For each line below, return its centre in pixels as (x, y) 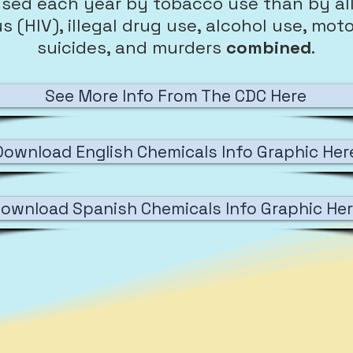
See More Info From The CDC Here (176, 96)
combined (269, 47)
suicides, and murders (132, 47)
